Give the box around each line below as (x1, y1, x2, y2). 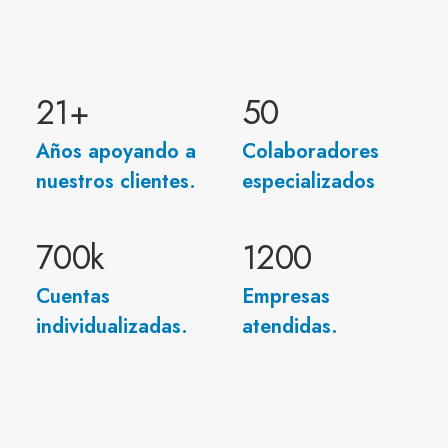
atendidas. (242, 312, 338, 341)
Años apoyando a (36, 137, 196, 166)
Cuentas (36, 282, 110, 311)
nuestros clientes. (36, 167, 196, 196)
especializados (242, 167, 375, 196)
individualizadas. (36, 312, 188, 341)
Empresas (242, 282, 330, 311)
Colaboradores (242, 137, 379, 166)
